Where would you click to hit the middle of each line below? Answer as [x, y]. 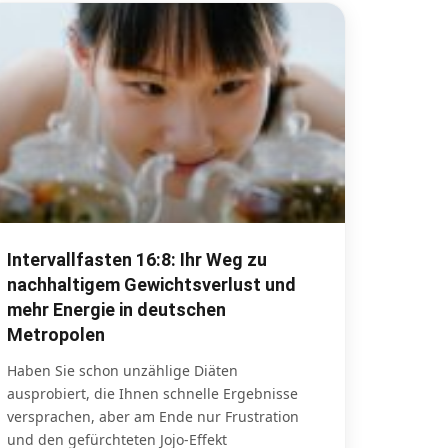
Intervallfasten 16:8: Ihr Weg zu [137, 260]
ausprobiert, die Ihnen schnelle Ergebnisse [152, 394]
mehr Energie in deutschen [116, 310]
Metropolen [56, 335]
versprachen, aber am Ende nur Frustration [153, 417]
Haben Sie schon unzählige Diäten [122, 371]
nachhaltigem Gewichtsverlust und [151, 285]
